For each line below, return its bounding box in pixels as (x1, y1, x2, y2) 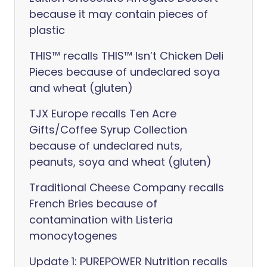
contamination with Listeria (29, 212, 173, 227)
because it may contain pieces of (29, 7, 208, 21)
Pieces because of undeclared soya (29, 64, 220, 79)
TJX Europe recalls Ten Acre (29, 106, 176, 121)
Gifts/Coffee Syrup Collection (29, 122, 187, 137)
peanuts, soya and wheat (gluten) (29, 154, 212, 169)
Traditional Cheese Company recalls (29, 180, 224, 195)
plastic (29, 23, 65, 38)
